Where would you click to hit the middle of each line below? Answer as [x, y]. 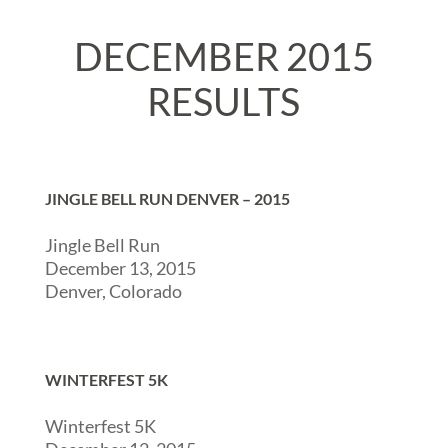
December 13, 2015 [120, 268]
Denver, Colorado [113, 291]
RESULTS [224, 101]
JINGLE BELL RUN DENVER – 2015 [167, 198]
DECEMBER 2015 [223, 56]
